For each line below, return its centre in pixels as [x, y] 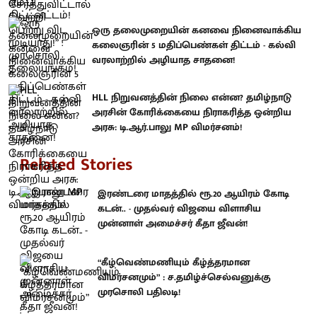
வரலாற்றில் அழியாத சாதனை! [163, 59]
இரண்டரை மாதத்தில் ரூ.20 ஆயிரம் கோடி [194, 193]
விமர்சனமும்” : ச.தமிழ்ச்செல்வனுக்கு [184, 277]
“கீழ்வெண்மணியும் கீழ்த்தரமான [174, 262]
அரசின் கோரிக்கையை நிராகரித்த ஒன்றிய [192, 113]
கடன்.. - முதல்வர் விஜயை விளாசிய [179, 208]
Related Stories [76, 165]
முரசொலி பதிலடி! [139, 292]
